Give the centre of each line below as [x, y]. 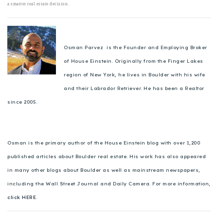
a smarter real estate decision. [39, 4]
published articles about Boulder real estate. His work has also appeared [107, 156]
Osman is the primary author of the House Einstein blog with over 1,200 [104, 143]
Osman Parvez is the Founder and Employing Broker [136, 47]
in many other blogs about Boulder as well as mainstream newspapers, [104, 170]
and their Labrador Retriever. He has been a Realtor [134, 88]
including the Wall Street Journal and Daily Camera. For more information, [109, 183]
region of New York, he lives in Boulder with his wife [135, 74]
